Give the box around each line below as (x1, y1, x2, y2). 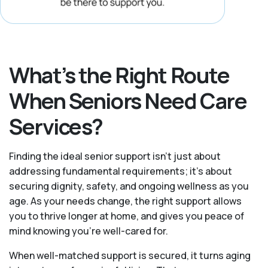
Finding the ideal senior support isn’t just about (9, 150, 221, 163)
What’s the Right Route (9, 60, 230, 90)
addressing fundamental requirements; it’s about (9, 165, 232, 178)
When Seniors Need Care (9, 86, 247, 116)
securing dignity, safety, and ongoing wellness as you (9, 179, 249, 193)
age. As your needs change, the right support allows (9, 194, 242, 208)
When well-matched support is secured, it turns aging (9, 249, 251, 263)
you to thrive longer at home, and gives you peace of (9, 209, 244, 223)
